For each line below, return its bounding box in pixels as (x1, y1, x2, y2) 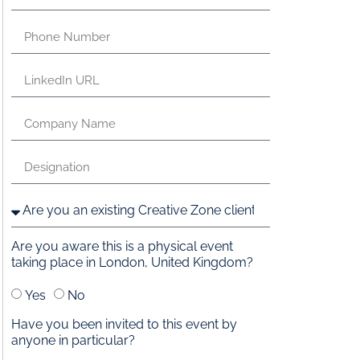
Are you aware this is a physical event (11, 238, 233, 254)
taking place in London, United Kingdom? (11, 254, 253, 270)
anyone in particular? (11, 332, 135, 348)
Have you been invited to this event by (11, 316, 237, 332)
